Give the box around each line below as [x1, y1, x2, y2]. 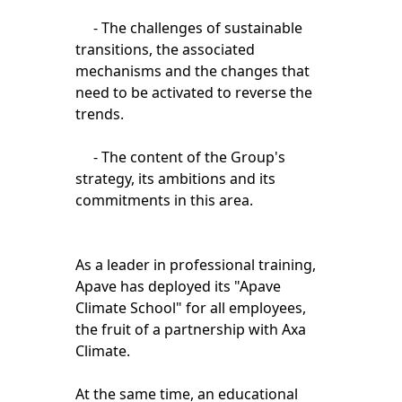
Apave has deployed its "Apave [74, 276, 281, 297]
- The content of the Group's [74, 147, 285, 168]
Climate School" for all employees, [74, 298, 306, 319]
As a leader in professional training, [74, 255, 316, 275]
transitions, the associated [74, 39, 255, 60]
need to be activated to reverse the [74, 83, 312, 103]
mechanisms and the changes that [74, 61, 310, 82]
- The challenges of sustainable [74, 18, 302, 39]
